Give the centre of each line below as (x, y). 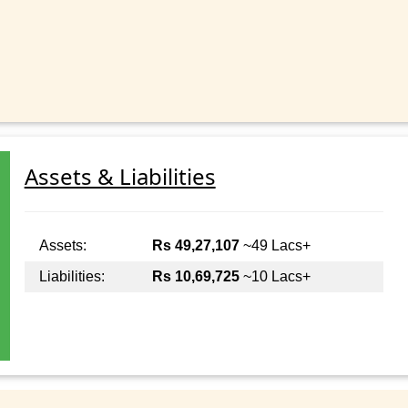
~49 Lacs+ (275, 246)
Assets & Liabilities (120, 177)
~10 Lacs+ (275, 277)
